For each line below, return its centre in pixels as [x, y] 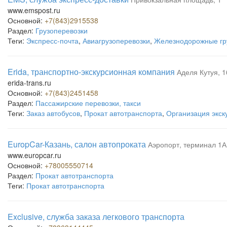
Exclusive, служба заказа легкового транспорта [96, 217]
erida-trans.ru [29, 83]
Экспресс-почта [52, 41]
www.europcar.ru [34, 155]
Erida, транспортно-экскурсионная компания [91, 72]
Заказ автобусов [53, 113]
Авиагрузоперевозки [116, 41]
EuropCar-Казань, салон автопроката [77, 144]
